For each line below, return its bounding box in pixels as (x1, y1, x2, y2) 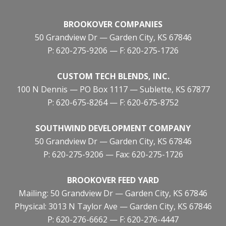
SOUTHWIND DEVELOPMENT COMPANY (35, 123, 191, 134)
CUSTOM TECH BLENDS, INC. (56, 71, 169, 82)
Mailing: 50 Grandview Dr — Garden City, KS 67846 (19, 188, 207, 199)
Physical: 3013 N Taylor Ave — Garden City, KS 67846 (14, 201, 212, 212)
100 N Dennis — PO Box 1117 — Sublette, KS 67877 (16, 84, 210, 95)
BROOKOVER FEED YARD (67, 175, 159, 186)
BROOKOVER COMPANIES (64, 19, 162, 30)
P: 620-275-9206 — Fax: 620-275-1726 (43, 149, 183, 160)
